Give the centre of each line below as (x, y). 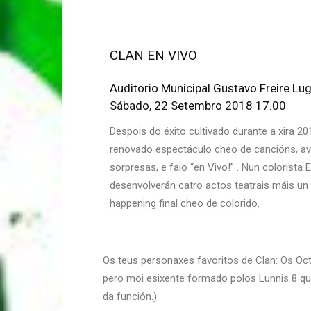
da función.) (130, 296)
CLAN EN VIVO (153, 55)
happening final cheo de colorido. (185, 203)
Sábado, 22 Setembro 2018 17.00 (198, 106)
